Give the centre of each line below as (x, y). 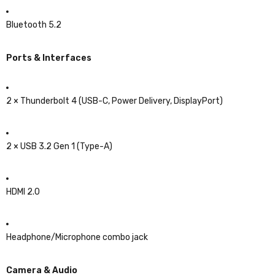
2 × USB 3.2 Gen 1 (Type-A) (59, 146)
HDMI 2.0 (23, 192)
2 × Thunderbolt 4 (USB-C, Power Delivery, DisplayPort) (114, 101)
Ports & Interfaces (49, 58)
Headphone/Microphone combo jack (77, 237)
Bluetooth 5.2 (34, 25)
